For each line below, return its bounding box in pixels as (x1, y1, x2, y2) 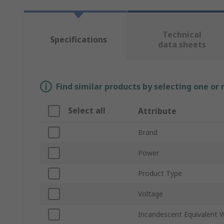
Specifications (49, 34, 107, 45)
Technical (162, 29, 201, 40)
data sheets (157, 39, 206, 50)
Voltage (138, 189, 163, 199)
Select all (68, 105, 105, 116)
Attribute (138, 105, 176, 117)
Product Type (138, 168, 182, 178)
